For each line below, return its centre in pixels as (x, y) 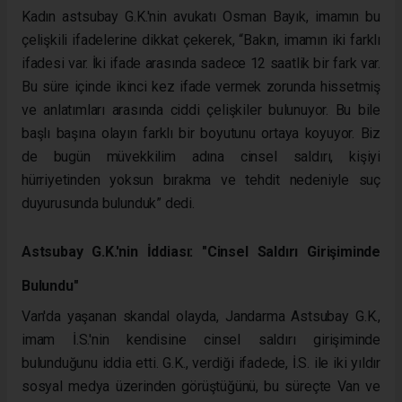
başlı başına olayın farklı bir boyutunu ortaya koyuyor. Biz (201, 133)
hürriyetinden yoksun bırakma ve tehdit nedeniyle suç (201, 179)
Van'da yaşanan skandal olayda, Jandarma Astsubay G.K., (201, 316)
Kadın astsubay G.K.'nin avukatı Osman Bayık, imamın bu (201, 16)
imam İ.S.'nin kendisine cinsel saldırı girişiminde (201, 339)
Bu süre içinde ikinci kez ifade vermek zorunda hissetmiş (201, 86)
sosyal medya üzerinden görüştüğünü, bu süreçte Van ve (201, 386)
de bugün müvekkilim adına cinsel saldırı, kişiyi (201, 156)
